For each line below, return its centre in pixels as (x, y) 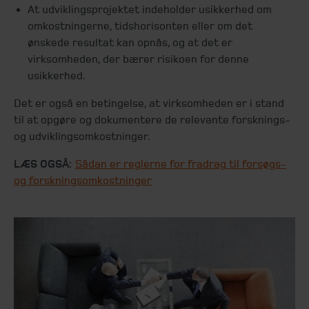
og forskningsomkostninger (83, 180)
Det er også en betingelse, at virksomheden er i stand (149, 103)
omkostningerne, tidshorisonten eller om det (140, 26)
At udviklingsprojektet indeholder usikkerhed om (150, 9)
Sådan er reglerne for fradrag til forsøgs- (181, 164)
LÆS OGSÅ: (43, 164)
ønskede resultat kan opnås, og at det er (130, 42)
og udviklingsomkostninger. (82, 136)
